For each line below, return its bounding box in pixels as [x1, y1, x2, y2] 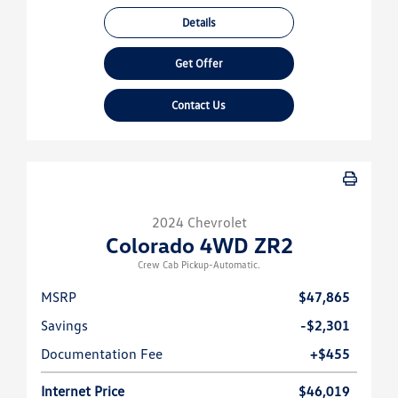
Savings [41, 316, 88, 335]
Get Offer [174, 56, 223, 71]
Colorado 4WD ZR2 [105, 232, 293, 259]
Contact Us [171, 98, 227, 113]
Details [181, 15, 216, 30]
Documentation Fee [41, 345, 163, 363]
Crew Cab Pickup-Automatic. [138, 259, 260, 271]
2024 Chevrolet [151, 213, 247, 232]
